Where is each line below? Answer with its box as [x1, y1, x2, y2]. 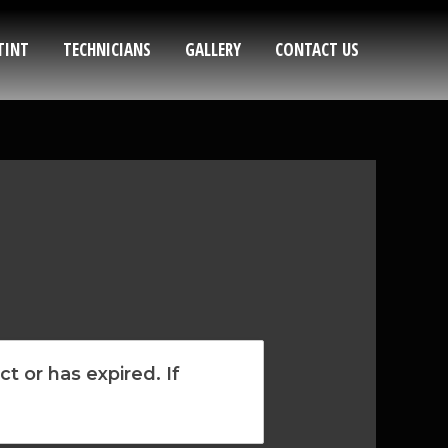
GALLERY [185, 38, 241, 61]
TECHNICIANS [63, 38, 151, 61]
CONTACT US [275, 38, 359, 61]
